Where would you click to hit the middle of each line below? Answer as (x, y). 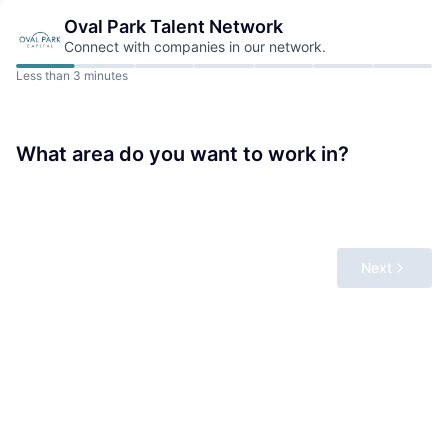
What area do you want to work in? (182, 154)
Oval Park (105, 26)
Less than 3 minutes (72, 75)
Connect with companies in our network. (195, 46)
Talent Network (214, 26)
